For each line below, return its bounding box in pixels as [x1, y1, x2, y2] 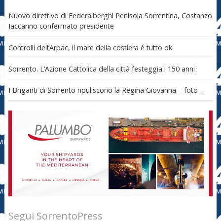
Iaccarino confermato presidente [8, 21, 114, 31]
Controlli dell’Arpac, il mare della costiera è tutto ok [8, 42, 172, 52]
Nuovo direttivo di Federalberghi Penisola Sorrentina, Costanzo [8, 11, 212, 21]
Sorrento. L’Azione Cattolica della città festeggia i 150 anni [8, 64, 195, 74]
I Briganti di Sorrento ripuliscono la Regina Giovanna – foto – [8, 85, 204, 95]
